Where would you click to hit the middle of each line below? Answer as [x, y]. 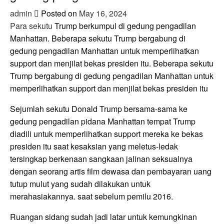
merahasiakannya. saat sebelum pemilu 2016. [91, 196]
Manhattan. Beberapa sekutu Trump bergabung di [98, 38]
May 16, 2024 [103, 13]
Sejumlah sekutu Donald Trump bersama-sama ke [99, 109]
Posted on [59, 13]
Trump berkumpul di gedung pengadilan [124, 26]
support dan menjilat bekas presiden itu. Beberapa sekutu [112, 63]
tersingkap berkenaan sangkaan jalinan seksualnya [101, 159]
